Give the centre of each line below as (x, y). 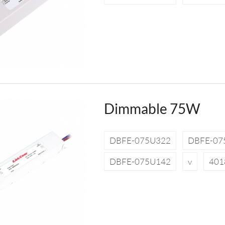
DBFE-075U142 (140, 161)
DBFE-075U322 (140, 140)
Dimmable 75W (152, 108)
